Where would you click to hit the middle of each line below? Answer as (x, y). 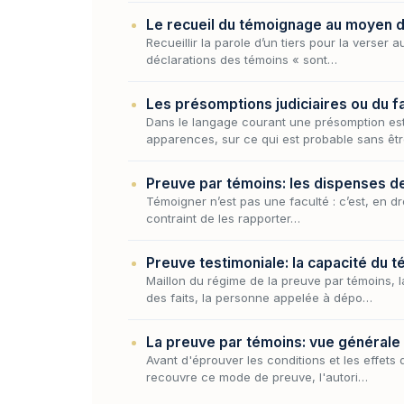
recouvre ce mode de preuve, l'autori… (257, 376)
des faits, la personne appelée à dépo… (259, 297)
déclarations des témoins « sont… (242, 59)
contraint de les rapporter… (223, 218)
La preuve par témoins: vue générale (273, 342)
